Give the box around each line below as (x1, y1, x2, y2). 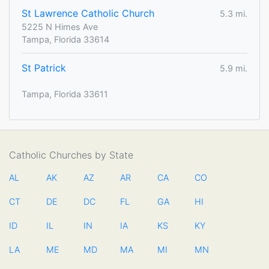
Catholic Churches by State (9, 149, 133, 162)
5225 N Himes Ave (22, 22, 98, 32)
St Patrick (22, 62, 66, 74)
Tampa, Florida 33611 (22, 89, 108, 100)
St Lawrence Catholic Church (22, 7, 154, 20)
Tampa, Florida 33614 (22, 34, 109, 45)
